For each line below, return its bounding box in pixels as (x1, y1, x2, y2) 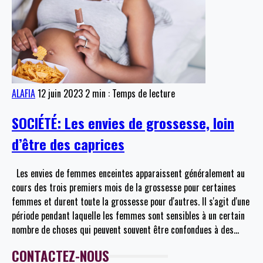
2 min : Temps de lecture (85, 86, 175, 101)
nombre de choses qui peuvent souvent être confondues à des (12, 222, 234, 237)
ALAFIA (12, 86, 35, 101)
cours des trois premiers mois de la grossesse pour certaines (12, 180, 236, 195)
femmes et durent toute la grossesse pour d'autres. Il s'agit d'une (12, 194, 249, 209)
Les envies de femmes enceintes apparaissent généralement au (12, 166, 245, 181)
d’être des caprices (12, 133, 124, 155)
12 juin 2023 (38, 86, 83, 101)
